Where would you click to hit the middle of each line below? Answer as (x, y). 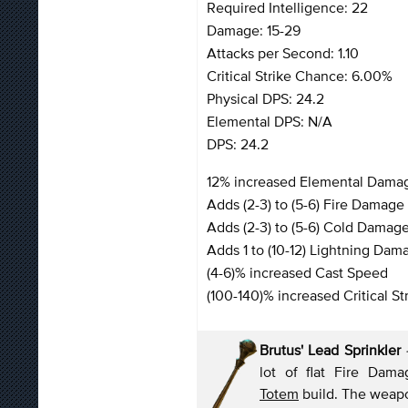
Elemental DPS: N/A (270, 121)
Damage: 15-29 (254, 30)
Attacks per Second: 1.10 (283, 52)
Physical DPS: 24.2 (265, 98)
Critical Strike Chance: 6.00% (300, 75)
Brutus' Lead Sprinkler (333, 349)
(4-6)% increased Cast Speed (297, 272)
